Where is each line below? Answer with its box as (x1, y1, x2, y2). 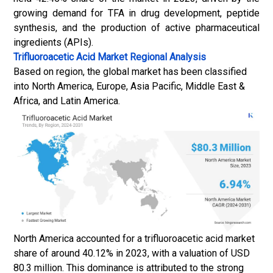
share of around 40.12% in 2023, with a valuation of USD (13, 247, 250, 259)
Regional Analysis (127, 51, 206, 63)
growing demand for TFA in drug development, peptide (13, 7, 260, 19)
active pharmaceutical (165, 22, 260, 34)
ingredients (13, 37, 62, 48)
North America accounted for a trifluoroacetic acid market (13, 233, 255, 244)
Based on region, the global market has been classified (13, 66, 247, 77)
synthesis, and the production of (13, 22, 165, 34)
